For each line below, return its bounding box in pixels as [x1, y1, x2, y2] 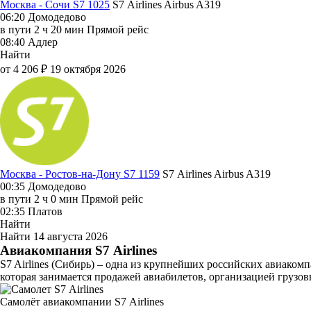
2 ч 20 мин [34, 23, 84, 35]
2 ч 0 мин [34, 192, 78, 205]
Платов [28, 205, 62, 217]
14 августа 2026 [33, 230, 108, 242]
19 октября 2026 [50, 62, 126, 75]
